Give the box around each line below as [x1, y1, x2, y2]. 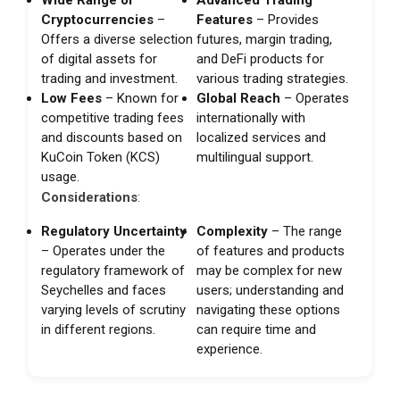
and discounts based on [41, 129, 182, 146]
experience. [196, 340, 263, 357]
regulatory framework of [41, 262, 185, 279]
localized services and [196, 129, 327, 146]
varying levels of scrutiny [41, 301, 186, 318]
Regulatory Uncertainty [41, 222, 187, 239]
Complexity [196, 222, 269, 239]
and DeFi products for [196, 50, 325, 67]
